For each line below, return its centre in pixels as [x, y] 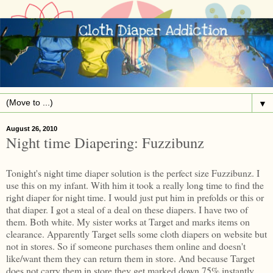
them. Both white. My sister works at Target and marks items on [128, 221]
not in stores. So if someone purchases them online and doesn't [126, 246]
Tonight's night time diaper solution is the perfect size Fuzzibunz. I [133, 172]
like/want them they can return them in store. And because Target [130, 258]
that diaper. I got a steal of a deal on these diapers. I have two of [127, 209]
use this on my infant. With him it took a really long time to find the [135, 185]
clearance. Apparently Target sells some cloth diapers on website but [136, 233]
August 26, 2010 [32, 129]
